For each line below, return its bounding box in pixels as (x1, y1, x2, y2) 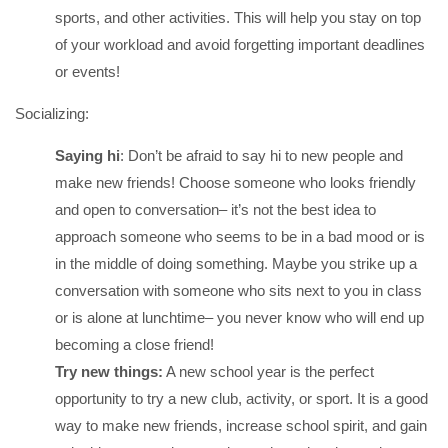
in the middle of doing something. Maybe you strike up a (55, 255, 417, 273)
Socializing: (15, 105, 89, 123)
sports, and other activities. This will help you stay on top (55, 9, 421, 27)
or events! (55, 63, 120, 81)
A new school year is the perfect (163, 363, 374, 381)
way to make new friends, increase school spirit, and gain (55, 417, 427, 435)
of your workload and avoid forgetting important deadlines (55, 36, 425, 54)
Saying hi (55, 147, 120, 165)
